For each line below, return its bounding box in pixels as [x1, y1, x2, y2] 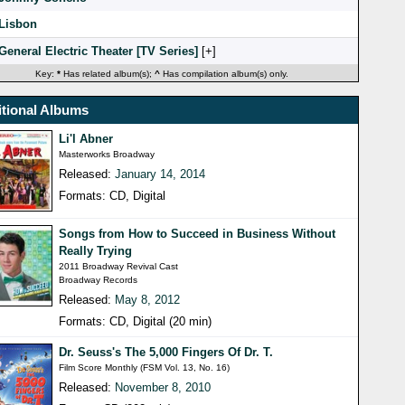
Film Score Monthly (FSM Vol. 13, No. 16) [59, 363, 231, 373]
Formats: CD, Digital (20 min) [59, 315, 212, 329]
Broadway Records [59, 275, 138, 286]
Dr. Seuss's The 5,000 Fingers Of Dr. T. [59, 345, 274, 360]
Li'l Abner [59, 132, 114, 146]
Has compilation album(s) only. [159, 69, 288, 80]
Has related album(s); [60, 69, 155, 80]
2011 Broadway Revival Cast [59, 261, 179, 272]
